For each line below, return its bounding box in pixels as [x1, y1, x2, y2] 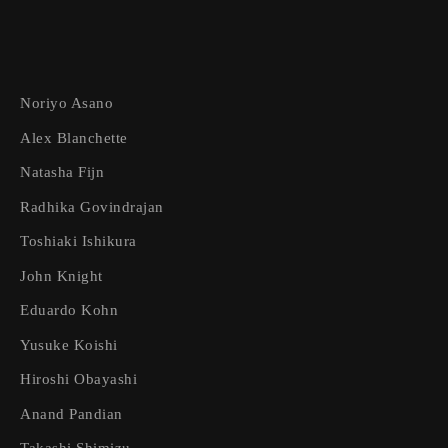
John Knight [20, 267, 103, 284]
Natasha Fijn [20, 164, 105, 180]
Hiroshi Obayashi [20, 371, 138, 387]
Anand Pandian [20, 405, 123, 422]
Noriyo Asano [20, 95, 114, 111]
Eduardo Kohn [20, 302, 119, 318]
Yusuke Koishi [20, 336, 118, 353]
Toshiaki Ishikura [20, 233, 137, 249]
